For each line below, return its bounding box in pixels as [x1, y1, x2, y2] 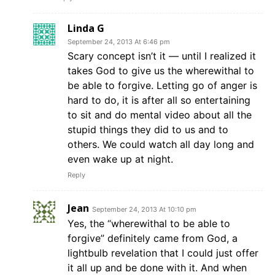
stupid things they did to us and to [68, 123, 228, 136]
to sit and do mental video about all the [68, 109, 252, 122]
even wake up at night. [68, 153, 173, 166]
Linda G [68, 21, 104, 36]
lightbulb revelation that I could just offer [68, 247, 258, 260]
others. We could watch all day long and [68, 138, 254, 151]
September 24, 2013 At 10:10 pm [92, 205, 196, 214]
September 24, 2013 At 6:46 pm [68, 37, 170, 47]
